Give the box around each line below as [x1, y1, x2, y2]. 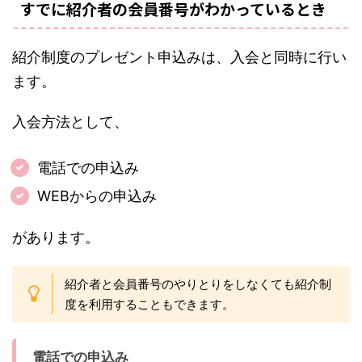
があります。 [12, 229, 99, 246]
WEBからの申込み [36, 187, 157, 205]
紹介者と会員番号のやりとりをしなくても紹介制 [65, 276, 331, 293]
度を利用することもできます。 [65, 297, 234, 313]
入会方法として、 [12, 113, 128, 131]
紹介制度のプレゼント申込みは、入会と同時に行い [12, 48, 347, 66]
